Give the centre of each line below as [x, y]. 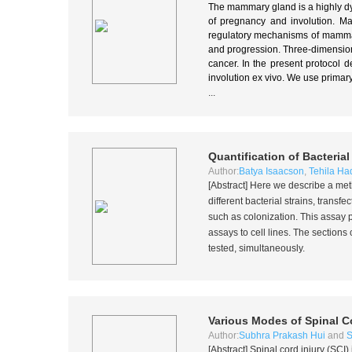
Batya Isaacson [271, 171]
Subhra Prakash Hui [282, 335]
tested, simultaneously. [256, 248]
